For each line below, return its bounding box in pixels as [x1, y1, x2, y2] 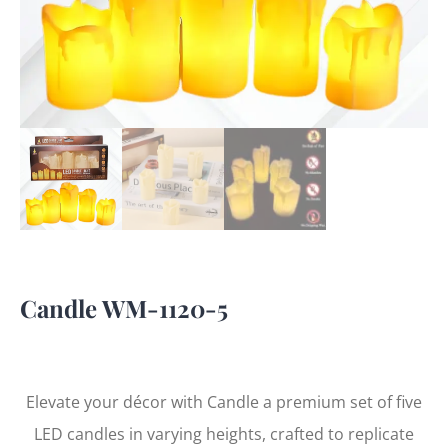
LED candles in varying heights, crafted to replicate [34, 423, 414, 446]
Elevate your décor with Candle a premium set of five [26, 391, 422, 414]
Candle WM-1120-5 [20, 292, 228, 325]
